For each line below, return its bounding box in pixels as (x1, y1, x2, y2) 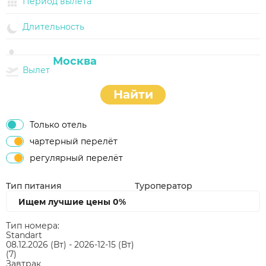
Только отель (30, 119, 87, 130)
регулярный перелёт (30, 152, 123, 163)
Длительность (23, 21, 84, 32)
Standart (6, 229, 42, 240)
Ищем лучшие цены (18, 196, 113, 207)
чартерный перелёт (30, 135, 118, 147)
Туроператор (134, 180, 192, 191)
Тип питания (6, 180, 62, 191)
